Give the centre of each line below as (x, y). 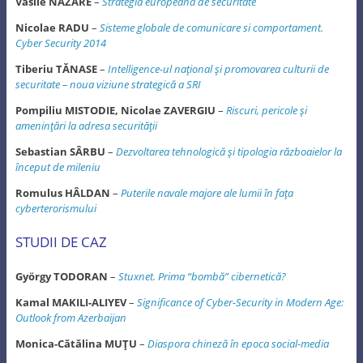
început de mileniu (58, 167)
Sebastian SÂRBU (60, 152)
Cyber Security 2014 (60, 43)
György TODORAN (61, 276)
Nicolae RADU (52, 28)
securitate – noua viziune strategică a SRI (108, 85)
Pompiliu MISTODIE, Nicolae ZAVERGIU (115, 111)
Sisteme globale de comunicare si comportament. (211, 28)
